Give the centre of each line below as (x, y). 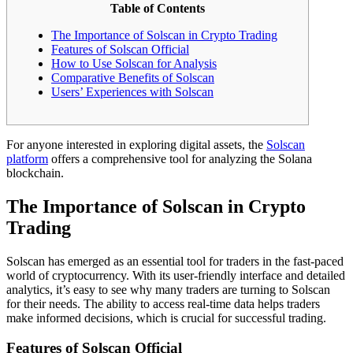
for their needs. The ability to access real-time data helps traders (163, 303)
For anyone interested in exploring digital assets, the (136, 144)
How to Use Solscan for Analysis (134, 63)
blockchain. (35, 173)
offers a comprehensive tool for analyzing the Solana (180, 158)
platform (27, 158)
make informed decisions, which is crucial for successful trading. (166, 318)
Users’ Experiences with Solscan (132, 91)
